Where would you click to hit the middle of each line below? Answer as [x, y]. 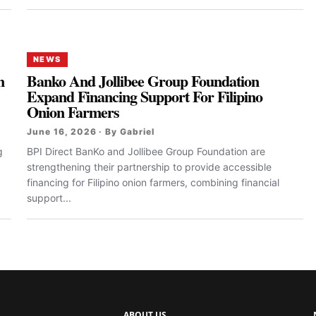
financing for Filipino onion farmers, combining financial [153, 182]
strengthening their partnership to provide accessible [149, 167]
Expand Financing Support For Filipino [145, 96]
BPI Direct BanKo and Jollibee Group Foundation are [146, 151]
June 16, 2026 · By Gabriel [91, 132]
